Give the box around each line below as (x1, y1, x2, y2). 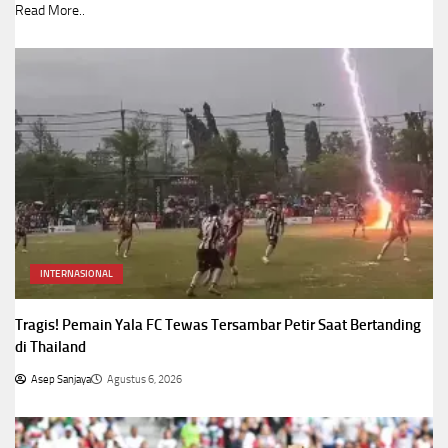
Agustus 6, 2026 (107, 372, 182, 386)
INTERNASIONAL (40, 267, 113, 280)
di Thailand (15, 337, 86, 356)
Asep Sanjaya (31, 372, 91, 386)
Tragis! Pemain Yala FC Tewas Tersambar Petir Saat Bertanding (15, 315, 421, 334)
